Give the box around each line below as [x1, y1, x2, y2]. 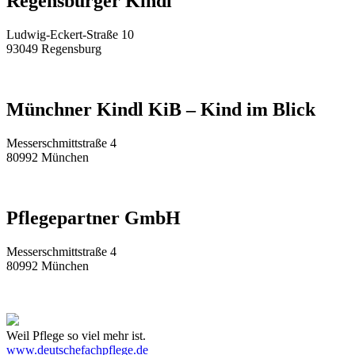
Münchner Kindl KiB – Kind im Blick [6, 99, 315, 120]
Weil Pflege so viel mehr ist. [6, 329, 146, 343]
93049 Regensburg [6, 42, 101, 56]
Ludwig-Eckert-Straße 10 [6, 28, 134, 42]
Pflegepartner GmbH [6, 208, 181, 229]
